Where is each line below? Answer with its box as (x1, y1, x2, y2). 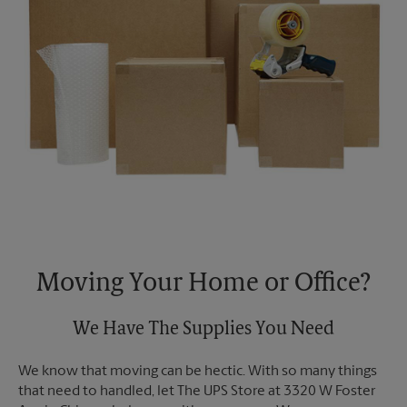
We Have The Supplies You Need (73, 321, 334, 339)
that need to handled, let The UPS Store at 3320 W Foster (18, 384, 375, 399)
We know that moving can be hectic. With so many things (18, 364, 377, 379)
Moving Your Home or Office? (35, 272, 372, 297)
